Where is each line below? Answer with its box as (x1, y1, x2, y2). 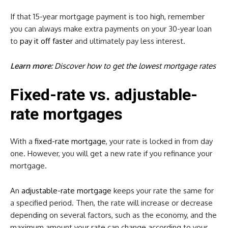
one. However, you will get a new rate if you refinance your (10, 148, 212, 158)
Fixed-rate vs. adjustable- (10, 84, 197, 104)
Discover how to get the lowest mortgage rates (54, 61, 216, 71)
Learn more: (10, 61, 54, 71)
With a (10, 136, 33, 146)
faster (50, 36, 73, 46)
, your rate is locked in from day (106, 136, 213, 146)
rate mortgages (10, 104, 123, 124)
